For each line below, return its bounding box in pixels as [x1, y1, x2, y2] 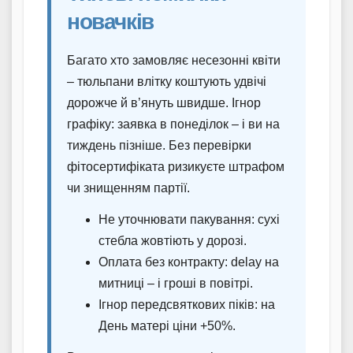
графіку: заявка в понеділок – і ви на [67, 117, 280, 132]
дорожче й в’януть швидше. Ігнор [67, 96, 261, 110]
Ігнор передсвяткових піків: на [98, 298, 275, 312]
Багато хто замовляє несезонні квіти [67, 54, 281, 68]
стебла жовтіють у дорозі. [98, 234, 247, 248]
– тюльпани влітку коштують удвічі [67, 75, 266, 89]
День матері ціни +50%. [98, 319, 236, 333]
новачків [67, 8, 154, 35]
